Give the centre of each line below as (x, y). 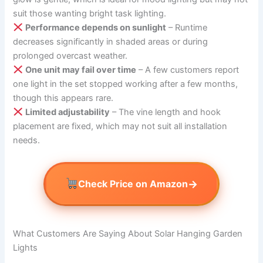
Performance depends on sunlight (96, 27)
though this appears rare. (63, 98)
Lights (26, 247)
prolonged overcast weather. (70, 55)
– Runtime (187, 27)
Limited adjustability (68, 112)
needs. (27, 140)
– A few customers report (188, 70)
